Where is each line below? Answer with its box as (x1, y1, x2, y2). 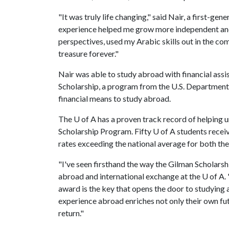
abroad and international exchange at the (58, 171, 202, 181)
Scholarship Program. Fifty (58, 126, 153, 136)
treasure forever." (58, 49, 119, 58)
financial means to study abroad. (58, 94, 171, 103)
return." (58, 208, 84, 218)
